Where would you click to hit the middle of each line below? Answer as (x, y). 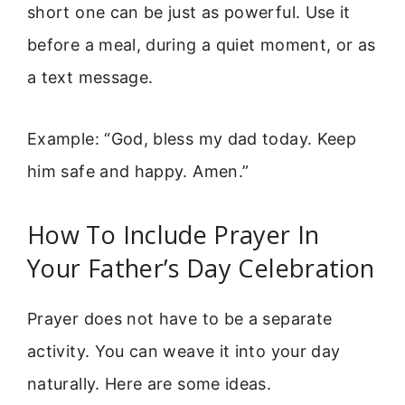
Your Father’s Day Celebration (201, 268)
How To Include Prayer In (174, 234)
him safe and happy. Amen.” (138, 172)
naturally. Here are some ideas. (150, 383)
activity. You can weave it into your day (184, 351)
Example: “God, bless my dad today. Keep (192, 139)
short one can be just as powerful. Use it (189, 13)
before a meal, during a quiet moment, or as (202, 45)
